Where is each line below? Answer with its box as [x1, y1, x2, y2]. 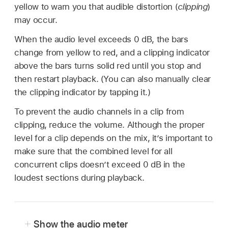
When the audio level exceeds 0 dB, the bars [14, 34, 188, 44]
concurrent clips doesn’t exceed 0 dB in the [14, 159, 185, 169]
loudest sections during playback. [14, 172, 145, 183]
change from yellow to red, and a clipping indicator [14, 47, 210, 58]
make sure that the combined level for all [14, 146, 173, 156]
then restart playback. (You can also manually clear [14, 73, 211, 84]
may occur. [14, 14, 58, 25]
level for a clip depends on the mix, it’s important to [14, 132, 213, 143]
